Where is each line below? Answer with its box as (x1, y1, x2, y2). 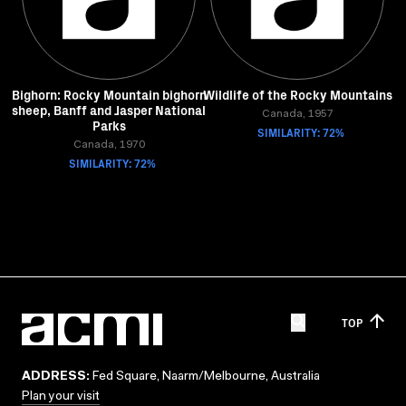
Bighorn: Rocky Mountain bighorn (11, 85, 207, 103)
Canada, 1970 (72, 140, 145, 150)
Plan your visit (22, 391, 100, 403)
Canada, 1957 (261, 109, 333, 120)
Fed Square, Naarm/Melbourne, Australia (90, 371, 320, 383)
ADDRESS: (22, 371, 90, 383)
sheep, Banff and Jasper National (12, 101, 206, 119)
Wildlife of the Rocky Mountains (202, 85, 392, 103)
